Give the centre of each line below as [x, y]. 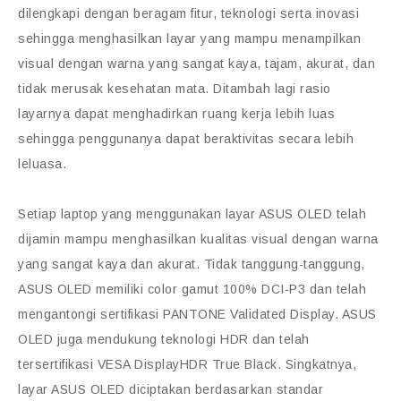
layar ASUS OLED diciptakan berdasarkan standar [171, 389]
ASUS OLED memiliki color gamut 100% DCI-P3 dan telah [192, 289]
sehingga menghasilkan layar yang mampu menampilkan [189, 38]
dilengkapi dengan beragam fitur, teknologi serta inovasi [188, 13]
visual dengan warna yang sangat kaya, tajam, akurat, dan [196, 63]
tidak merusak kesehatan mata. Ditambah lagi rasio [175, 88]
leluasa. [42, 163]
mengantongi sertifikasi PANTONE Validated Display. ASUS [197, 314]
